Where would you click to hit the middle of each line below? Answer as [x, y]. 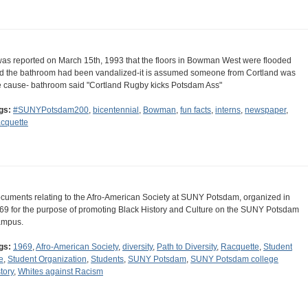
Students [107, 260]
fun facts [196, 110]
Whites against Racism [60, 272]
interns [228, 110]
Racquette [240, 247]
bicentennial [116, 110]
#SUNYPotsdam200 [51, 110]
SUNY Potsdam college [234, 260]
